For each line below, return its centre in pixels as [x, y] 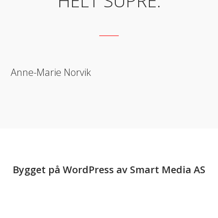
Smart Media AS [168, 170]
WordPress [88, 170]
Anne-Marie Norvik [51, 72]
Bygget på [38, 170]
